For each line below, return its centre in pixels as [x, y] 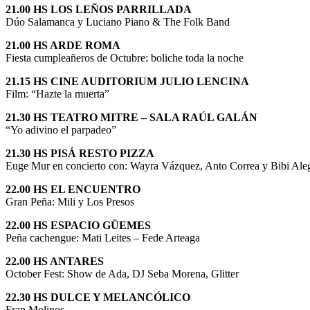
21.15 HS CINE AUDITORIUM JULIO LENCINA [127, 81]
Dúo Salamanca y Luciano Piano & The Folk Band [118, 21]
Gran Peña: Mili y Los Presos [70, 201]
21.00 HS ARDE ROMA [63, 45]
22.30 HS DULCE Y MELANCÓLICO [98, 297]
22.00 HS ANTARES [55, 261]
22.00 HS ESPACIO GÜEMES [78, 225]
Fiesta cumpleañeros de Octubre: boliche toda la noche [125, 57]
